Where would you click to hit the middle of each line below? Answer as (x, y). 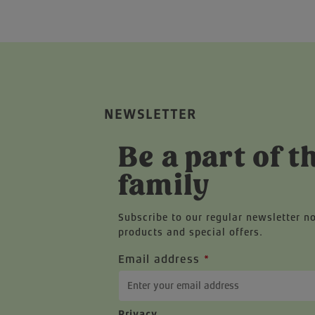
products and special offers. (191, 232)
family (164, 185)
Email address (161, 259)
